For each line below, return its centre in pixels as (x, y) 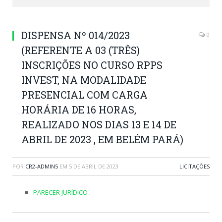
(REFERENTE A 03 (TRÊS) (81, 50)
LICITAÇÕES (194, 166)
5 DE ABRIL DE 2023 (94, 166)
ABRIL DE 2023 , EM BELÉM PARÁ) (102, 139)
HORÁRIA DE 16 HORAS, (79, 110)
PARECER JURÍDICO (60, 192)
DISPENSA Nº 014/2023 (76, 35)
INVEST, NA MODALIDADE (84, 80)
